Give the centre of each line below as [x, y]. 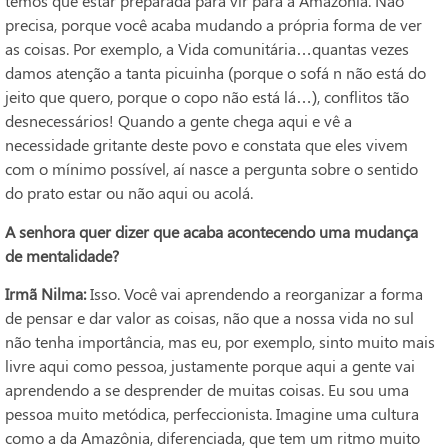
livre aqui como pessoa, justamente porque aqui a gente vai [210, 365]
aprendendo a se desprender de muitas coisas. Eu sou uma [207, 389]
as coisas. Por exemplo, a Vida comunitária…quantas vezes [207, 49]
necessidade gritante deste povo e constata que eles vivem [206, 145]
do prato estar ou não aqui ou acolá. [129, 193]
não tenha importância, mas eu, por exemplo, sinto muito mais [220, 341]
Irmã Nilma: [45, 293]
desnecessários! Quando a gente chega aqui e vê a [178, 121]
